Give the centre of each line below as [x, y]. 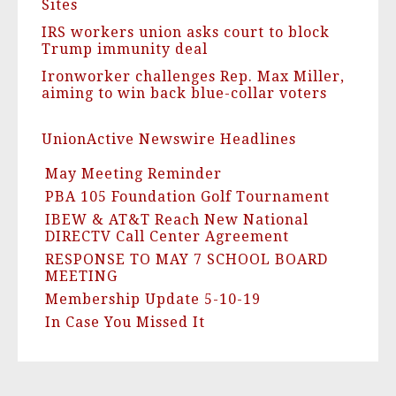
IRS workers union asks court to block [186, 33]
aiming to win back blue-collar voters [184, 94]
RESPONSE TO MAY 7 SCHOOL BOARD [187, 260]
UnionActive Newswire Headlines [169, 140]
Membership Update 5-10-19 [153, 300]
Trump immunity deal [125, 49]
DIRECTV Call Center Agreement [167, 237]
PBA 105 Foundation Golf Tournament [187, 197]
